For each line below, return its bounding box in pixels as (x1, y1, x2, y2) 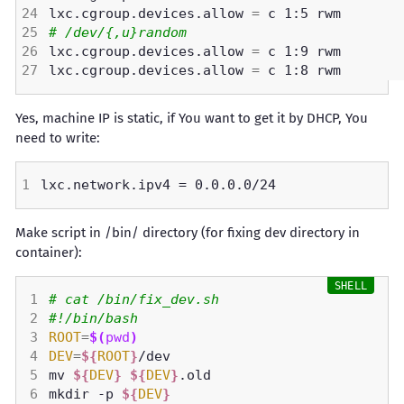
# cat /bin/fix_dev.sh (49, 291, 227, 308)
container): (15, 244, 82, 261)
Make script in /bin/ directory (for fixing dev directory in (15, 225, 360, 241)
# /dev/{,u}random (49, 24, 187, 41)
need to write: (15, 130, 100, 146)
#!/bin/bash (49, 310, 138, 326)
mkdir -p (49, 386, 122, 402)
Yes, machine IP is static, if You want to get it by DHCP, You (15, 110, 368, 126)
